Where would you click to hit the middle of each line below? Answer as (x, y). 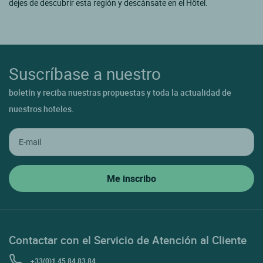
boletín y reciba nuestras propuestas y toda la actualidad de (120, 92)
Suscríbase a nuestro (85, 73)
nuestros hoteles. (41, 109)
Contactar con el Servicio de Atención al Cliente (128, 240)
